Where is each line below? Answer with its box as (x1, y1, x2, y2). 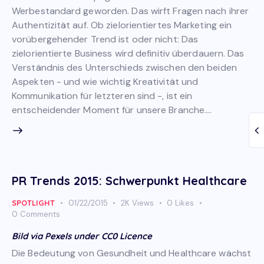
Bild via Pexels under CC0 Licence (12, 230, 152, 242)
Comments (19, 209, 60, 219)
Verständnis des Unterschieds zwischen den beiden (12, 61, 237, 74)
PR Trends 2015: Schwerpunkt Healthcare (12, 173, 247, 188)
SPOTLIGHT (12, 197, 55, 207)
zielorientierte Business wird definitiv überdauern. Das (12, 47, 245, 60)
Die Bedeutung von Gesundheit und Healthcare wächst (12, 246, 252, 259)
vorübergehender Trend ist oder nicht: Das (12, 32, 199, 45)
